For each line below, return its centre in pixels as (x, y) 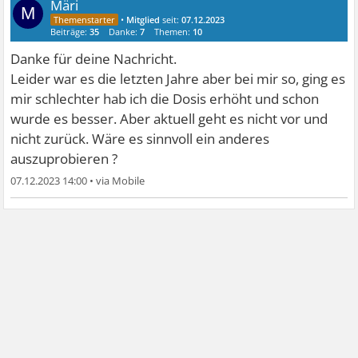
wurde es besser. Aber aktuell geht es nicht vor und (169, 119)
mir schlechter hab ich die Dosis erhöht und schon (165, 99)
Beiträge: (70, 32)
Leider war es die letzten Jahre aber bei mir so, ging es (178, 79)
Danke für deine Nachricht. (94, 59)
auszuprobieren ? (64, 159)
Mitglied (143, 20)
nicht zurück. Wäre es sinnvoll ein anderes (140, 139)
